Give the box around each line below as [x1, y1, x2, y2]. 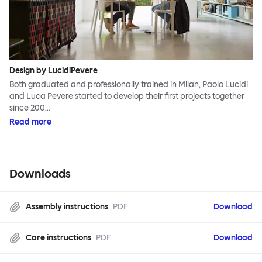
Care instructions [26, 233, 91, 243]
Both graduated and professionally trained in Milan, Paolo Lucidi [9, 80, 248, 90]
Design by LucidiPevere [9, 65, 98, 76]
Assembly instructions [26, 202, 108, 212]
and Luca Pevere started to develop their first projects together [9, 91, 244, 102]
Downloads [9, 167, 71, 181]
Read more [9, 117, 51, 127]
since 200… [9, 103, 50, 113]
